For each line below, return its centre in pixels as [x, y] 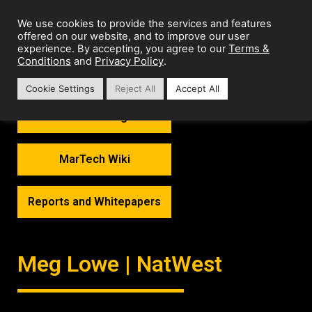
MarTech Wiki [94, 159]
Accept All [197, 88]
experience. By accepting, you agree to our [123, 49]
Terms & [249, 48]
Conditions [44, 61]
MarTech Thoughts [94, 117]
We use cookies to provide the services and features [145, 24]
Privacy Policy [129, 61]
